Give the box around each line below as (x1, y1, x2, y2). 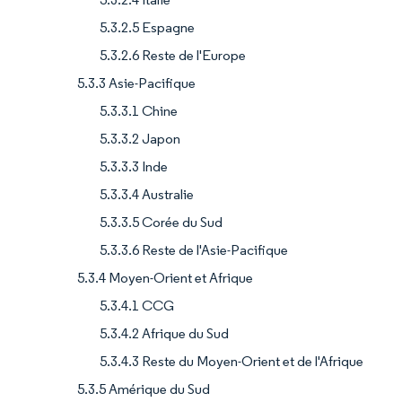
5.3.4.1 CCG (100, 297, 174, 315)
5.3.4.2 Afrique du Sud (100, 325, 229, 343)
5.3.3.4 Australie (100, 186, 194, 204)
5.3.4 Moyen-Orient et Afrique (77, 269, 253, 287)
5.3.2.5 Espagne (100, 19, 195, 37)
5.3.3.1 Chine (100, 102, 178, 120)
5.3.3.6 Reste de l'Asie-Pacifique (100, 241, 288, 259)
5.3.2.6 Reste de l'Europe (100, 47, 246, 65)
